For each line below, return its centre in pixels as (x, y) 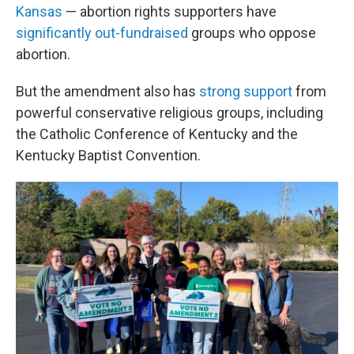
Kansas (39, 11)
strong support (246, 91)
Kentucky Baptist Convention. (108, 155)
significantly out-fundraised (102, 33)
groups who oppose (252, 33)
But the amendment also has (107, 91)
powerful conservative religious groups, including (169, 113)
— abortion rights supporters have (169, 11)
